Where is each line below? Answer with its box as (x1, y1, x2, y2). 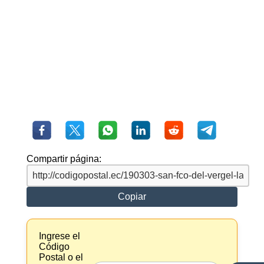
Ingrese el (38, 231, 80, 242)
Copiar (117, 192, 146, 202)
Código (38, 242, 70, 252)
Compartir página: (26, 154, 101, 164)
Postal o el (38, 252, 83, 263)
